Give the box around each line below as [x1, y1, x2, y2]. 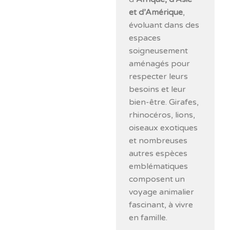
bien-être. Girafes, [129, 97, 199, 107]
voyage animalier [129, 186, 195, 197]
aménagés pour [129, 58, 190, 69]
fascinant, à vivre [129, 199, 194, 210]
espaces [129, 32, 161, 43]
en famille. [129, 212, 168, 223]
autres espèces [129, 148, 188, 159]
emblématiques [129, 161, 188, 171]
